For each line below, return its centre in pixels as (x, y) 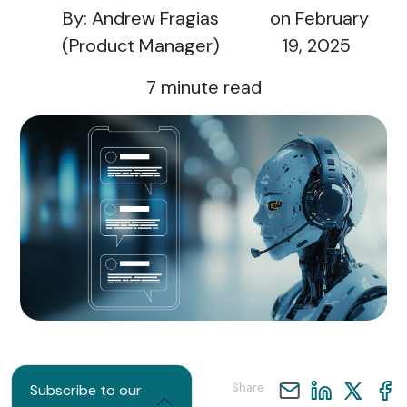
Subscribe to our (86, 390)
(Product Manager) (140, 45)
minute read (208, 87)
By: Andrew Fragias (140, 18)
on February (317, 18)
